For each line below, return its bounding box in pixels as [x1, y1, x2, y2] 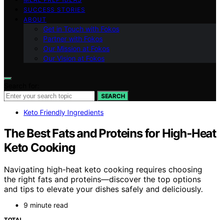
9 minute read [24, 200, 68, 209]
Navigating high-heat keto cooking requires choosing [4, 164, 202, 174]
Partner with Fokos [43, 34, 103, 43]
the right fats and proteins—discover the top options [4, 174, 201, 184]
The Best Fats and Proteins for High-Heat [4, 126, 216, 140]
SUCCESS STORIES [24, 6, 85, 13]
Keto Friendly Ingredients [24, 108, 104, 116]
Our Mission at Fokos [43, 44, 110, 53]
